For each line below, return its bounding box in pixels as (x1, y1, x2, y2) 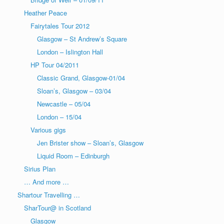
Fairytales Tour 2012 (30, 20, 89, 30)
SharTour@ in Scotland (24, 202, 91, 212)
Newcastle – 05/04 (37, 98, 90, 108)
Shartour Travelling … (17, 189, 80, 199)
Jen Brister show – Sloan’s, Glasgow (37, 137, 143, 147)
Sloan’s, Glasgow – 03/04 (37, 85, 111, 95)
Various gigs (30, 124, 66, 134)
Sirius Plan (24, 163, 55, 173)
